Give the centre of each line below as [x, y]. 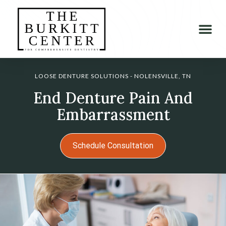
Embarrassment [113, 115]
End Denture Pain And [113, 98]
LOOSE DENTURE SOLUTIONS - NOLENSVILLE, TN [113, 76]
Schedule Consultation [113, 146]
